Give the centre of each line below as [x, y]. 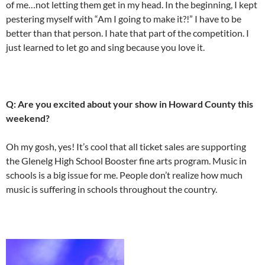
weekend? [28, 118]
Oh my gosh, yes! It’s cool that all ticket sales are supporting [126, 146]
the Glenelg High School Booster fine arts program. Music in [126, 160]
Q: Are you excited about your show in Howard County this [130, 104]
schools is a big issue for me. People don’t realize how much [124, 174]
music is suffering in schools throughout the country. [112, 189]
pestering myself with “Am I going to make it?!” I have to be [124, 18]
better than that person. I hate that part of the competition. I [127, 33]
